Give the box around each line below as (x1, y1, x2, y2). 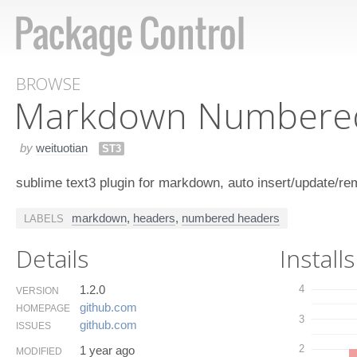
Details (16, 241, 88, 275)
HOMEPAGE (16, 302, 70, 314)
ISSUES (16, 320, 51, 331)
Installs (280, 241, 355, 275)
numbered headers (182, 210, 280, 225)
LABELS (24, 212, 64, 225)
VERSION (16, 284, 59, 296)
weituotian (36, 140, 88, 155)
